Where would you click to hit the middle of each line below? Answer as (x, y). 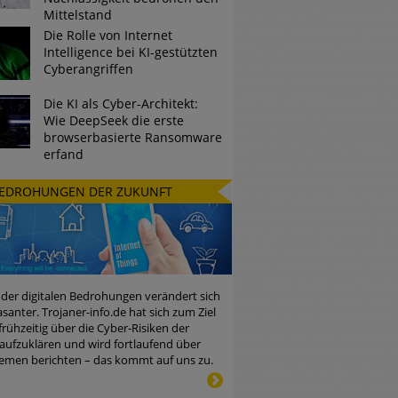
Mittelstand (77, 15)
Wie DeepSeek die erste (113, 120)
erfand (63, 154)
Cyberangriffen (88, 69)
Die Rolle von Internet (107, 36)
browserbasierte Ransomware (132, 137)
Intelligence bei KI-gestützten (130, 52)
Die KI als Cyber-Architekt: (120, 103)
